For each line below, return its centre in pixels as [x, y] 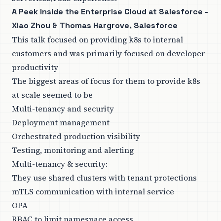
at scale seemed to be [52, 95]
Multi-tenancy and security [63, 109]
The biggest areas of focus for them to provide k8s [106, 81]
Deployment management [61, 123]
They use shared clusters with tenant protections [104, 178]
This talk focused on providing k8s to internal [97, 40]
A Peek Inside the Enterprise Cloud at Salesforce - [110, 12]
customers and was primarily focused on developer [108, 54]
